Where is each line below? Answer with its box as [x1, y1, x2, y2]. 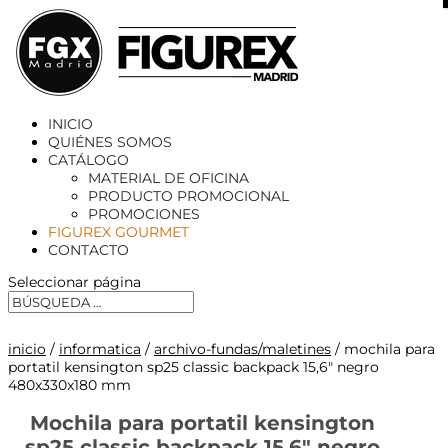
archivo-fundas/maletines [154, 340, 331, 358]
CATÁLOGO [48, 151, 129, 169]
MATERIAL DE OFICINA [88, 169, 249, 187]
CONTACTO [48, 241, 129, 259]
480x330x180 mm [8, 376, 131, 394]
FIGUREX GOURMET [48, 223, 189, 241]
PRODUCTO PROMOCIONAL [88, 187, 289, 205]
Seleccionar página [8, 273, 141, 291]
